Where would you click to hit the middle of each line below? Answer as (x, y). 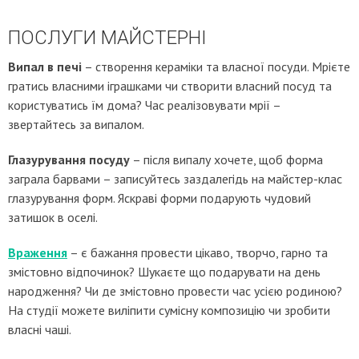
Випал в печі (45, 67)
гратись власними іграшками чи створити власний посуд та (170, 86)
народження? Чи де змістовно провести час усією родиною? (175, 291)
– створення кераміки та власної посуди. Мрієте (216, 67)
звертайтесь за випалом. (76, 124)
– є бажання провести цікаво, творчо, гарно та (198, 252)
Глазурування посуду (69, 159)
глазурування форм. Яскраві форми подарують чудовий (159, 198)
